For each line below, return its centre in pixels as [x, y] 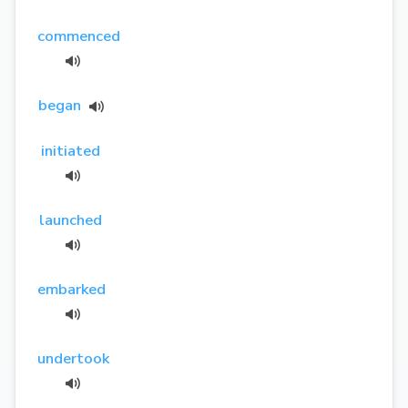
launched [71, 219]
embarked [71, 289]
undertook [73, 358]
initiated [71, 150]
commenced [79, 36]
